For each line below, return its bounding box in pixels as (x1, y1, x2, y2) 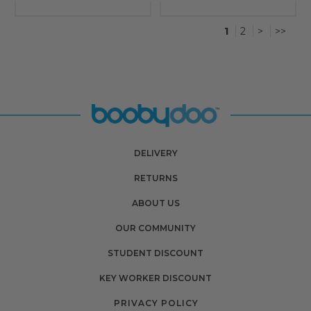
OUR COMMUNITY (115, 222, 196, 233)
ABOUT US (131, 197, 180, 208)
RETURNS (133, 172, 178, 183)
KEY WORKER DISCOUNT (99, 272, 212, 283)
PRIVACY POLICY (113, 297, 199, 308)
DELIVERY (133, 147, 178, 158)
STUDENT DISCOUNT (108, 247, 203, 258)
